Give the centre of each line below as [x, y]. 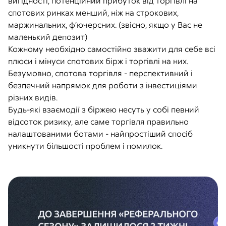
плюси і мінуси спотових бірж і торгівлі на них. [98, 61]
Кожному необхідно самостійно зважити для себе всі [112, 49]
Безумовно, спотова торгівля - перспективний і [100, 73]
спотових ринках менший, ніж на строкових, [93, 13]
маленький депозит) [48, 37]
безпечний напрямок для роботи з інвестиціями [103, 85]
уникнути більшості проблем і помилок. [85, 146]
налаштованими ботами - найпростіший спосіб [100, 134]
